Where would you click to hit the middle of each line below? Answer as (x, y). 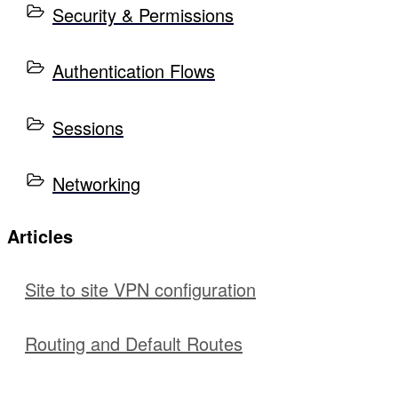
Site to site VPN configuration (140, 289)
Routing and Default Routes (134, 344)
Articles (40, 236)
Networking (96, 184)
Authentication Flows (134, 71)
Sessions (88, 127)
